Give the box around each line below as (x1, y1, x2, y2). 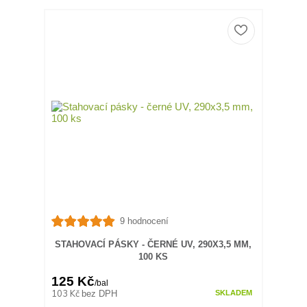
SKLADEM (214, 288, 252, 297)
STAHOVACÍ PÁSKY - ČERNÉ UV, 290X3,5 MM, (55, 238, 252, 249)
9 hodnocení (119, 215, 169, 226)
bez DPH (82, 288, 118, 299)
